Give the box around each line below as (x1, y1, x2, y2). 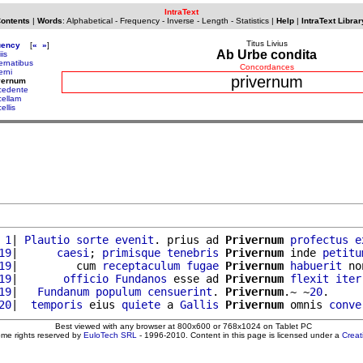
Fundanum (37, 284, 89, 298)
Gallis (180, 297, 219, 311)
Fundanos (115, 271, 167, 285)
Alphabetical (66, 16, 113, 25)
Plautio (24, 233, 70, 246)
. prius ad (154, 233, 225, 246)
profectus (290, 233, 348, 246)
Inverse (166, 16, 194, 25)
